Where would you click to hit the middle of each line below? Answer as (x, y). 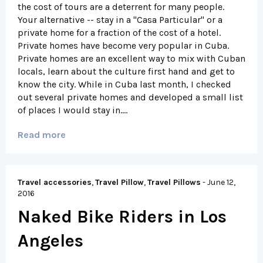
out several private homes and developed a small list (130, 97)
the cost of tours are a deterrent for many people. (121, 7)
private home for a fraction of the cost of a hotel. (119, 33)
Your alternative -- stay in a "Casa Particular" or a (120, 20)
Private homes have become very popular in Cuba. (124, 46)
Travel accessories (55, 183)
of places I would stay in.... (73, 110)
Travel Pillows (174, 183)
